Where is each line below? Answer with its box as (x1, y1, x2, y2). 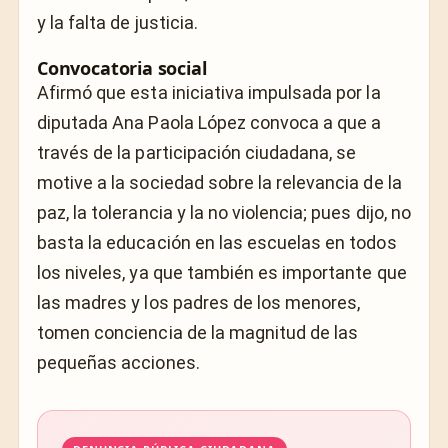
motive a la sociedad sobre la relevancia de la (37, 171, 402, 193)
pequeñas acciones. (37, 351, 200, 373)
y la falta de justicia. (37, 11, 198, 33)
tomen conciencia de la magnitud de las (37, 321, 359, 343)
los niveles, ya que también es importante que (37, 261, 407, 283)
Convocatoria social (37, 55, 207, 80)
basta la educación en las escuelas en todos (37, 231, 397, 253)
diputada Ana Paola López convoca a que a (37, 111, 382, 133)
